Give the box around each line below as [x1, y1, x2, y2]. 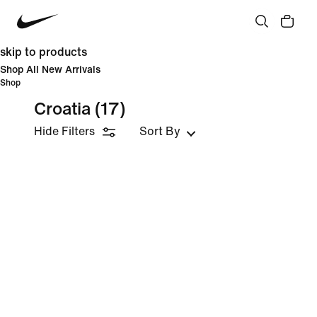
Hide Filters [34, 125, 95, 137]
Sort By [139, 125, 180, 137]
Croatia [34, 100, 91, 118]
